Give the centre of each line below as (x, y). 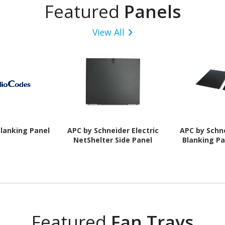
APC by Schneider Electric (113, 130)
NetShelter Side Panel (113, 140)
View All (108, 32)
